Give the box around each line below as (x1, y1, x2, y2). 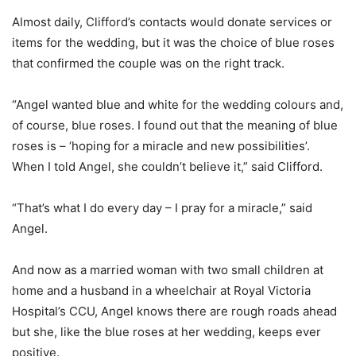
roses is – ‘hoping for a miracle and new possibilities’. (12, 138, 310, 153)
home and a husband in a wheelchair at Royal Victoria (12, 283, 311, 298)
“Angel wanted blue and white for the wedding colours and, (12, 97, 343, 112)
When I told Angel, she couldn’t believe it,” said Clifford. (12, 159, 323, 174)
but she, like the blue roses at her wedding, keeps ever (12, 324, 321, 339)
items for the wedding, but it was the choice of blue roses (12, 35, 335, 50)
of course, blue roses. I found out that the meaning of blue (12, 118, 338, 133)
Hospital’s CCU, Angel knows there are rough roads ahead (12, 304, 337, 319)
